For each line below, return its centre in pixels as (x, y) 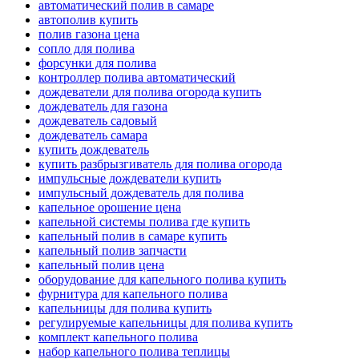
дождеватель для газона (103, 106)
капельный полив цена (101, 264)
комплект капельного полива (118, 337)
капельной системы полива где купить (144, 221)
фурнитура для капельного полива (133, 293)
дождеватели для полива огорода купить (150, 91)
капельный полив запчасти (113, 250)
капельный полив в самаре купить (133, 236)
